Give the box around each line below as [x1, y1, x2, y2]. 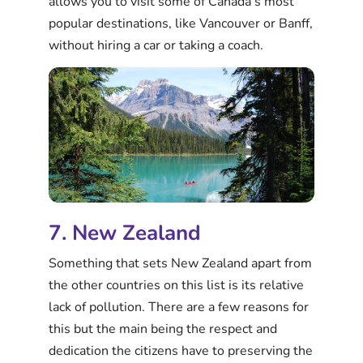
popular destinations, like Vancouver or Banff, [49, 15, 313, 33]
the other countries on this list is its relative [49, 275, 304, 294]
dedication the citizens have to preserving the [49, 341, 313, 360]
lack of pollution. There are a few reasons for [49, 297, 309, 316]
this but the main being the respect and [49, 319, 277, 338]
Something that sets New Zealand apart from [49, 254, 312, 272]
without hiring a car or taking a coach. [49, 36, 263, 55]
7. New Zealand [49, 218, 201, 247]
